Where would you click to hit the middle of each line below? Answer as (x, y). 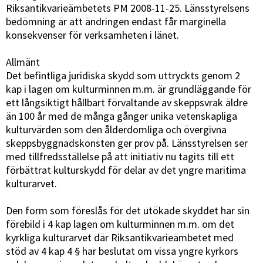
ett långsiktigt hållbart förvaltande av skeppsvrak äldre (127, 102)
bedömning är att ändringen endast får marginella (116, 21)
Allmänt (23, 62)
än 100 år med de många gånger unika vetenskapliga (122, 116)
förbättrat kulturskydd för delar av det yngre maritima (126, 170)
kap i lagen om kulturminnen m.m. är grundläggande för (129, 89)
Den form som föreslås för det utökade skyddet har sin (128, 210)
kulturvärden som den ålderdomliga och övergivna (116, 129)
